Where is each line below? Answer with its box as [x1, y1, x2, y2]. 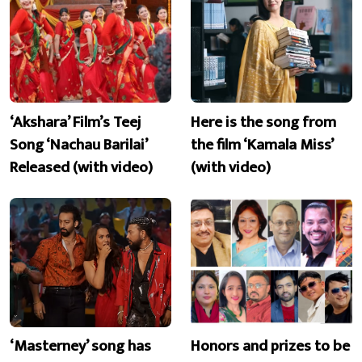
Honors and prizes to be [191, 333, 350, 360]
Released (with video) [10, 154, 153, 180]
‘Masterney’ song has [10, 333, 151, 360]
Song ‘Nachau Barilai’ [10, 131, 147, 158]
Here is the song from [191, 108, 336, 135]
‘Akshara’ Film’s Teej [10, 108, 141, 135]
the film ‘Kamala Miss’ [191, 131, 333, 158]
